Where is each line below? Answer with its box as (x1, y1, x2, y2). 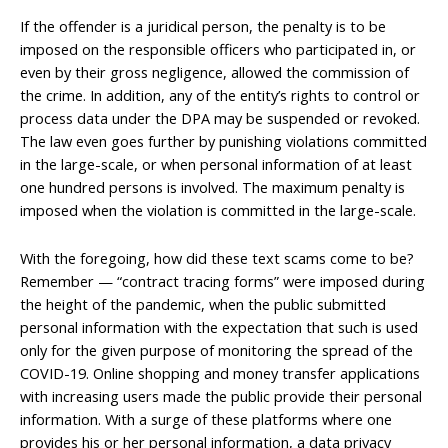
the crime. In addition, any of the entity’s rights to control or (20, 84, 420, 105)
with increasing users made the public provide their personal (20, 386, 422, 407)
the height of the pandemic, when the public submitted (20, 294, 386, 315)
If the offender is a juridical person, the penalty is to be (20, 15, 386, 36)
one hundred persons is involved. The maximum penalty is (20, 176, 405, 197)
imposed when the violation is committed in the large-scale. (20, 199, 416, 220)
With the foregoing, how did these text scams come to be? (20, 248, 414, 269)
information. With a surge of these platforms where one (20, 409, 392, 430)
